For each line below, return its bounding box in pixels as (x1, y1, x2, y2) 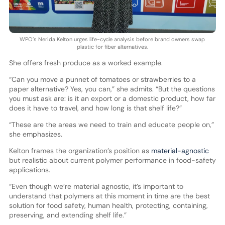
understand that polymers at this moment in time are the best (9, 191, 210, 201)
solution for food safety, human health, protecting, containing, (9, 201, 208, 210)
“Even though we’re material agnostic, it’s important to (9, 182, 183, 191)
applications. (9, 165, 50, 175)
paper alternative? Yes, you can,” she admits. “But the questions (9, 84, 215, 94)
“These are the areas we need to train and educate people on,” (9, 120, 214, 130)
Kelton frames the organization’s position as (9, 146, 151, 156)
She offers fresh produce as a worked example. (9, 58, 163, 68)
